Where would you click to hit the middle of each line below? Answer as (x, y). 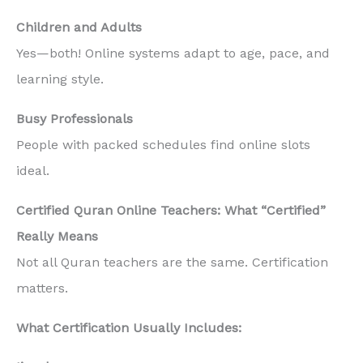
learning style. (60, 79)
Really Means (57, 236)
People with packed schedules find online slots (163, 144)
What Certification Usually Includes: (129, 327)
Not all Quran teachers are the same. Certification (172, 262)
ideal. (33, 170)
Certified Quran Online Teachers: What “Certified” (171, 210)
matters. (42, 288)
